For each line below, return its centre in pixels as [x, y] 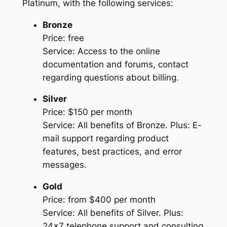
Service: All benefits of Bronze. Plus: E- [122, 125]
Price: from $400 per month [99, 200]
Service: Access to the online [101, 51]
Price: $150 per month [87, 112]
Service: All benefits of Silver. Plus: [113, 213]
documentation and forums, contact [115, 64]
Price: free [63, 38]
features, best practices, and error [112, 152]
